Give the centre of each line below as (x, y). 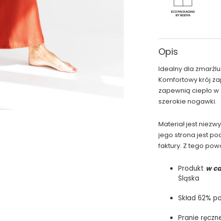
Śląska (189, 178)
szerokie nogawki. (187, 101)
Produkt (192, 168)
